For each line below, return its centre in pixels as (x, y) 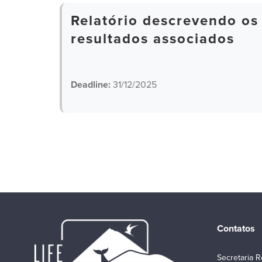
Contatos (236, 229)
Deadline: (91, 85)
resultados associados (153, 39)
